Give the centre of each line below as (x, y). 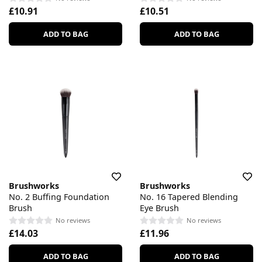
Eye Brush (159, 208)
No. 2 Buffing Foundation (59, 197)
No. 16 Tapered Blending (189, 197)
